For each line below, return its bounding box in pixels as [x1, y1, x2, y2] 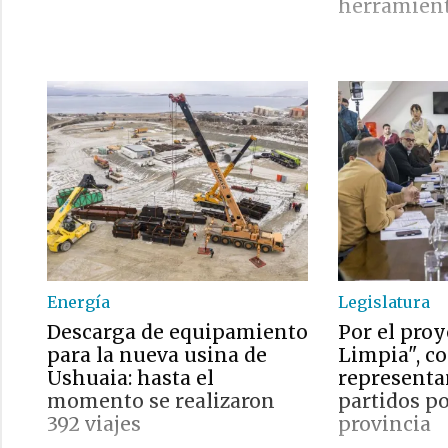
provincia [338, 412, 432, 436]
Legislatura [338, 292, 431, 312]
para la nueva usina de [47, 343, 267, 367]
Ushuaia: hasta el [47, 366, 214, 390]
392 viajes [47, 412, 141, 436]
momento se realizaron [47, 389, 275, 413]
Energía [47, 292, 110, 312]
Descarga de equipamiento [47, 320, 308, 344]
